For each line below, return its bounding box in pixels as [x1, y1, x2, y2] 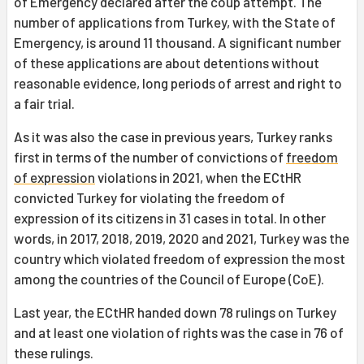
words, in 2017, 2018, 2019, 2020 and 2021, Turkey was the [14, 230, 349, 247]
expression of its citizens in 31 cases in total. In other [14, 210, 326, 227]
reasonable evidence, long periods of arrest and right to [14, 75, 342, 92]
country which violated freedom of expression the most [14, 250, 345, 267]
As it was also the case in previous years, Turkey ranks [14, 128, 332, 145]
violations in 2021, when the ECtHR [95, 169, 301, 186]
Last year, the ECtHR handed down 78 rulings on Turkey [14, 304, 336, 321]
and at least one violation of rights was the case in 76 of [14, 324, 344, 341]
